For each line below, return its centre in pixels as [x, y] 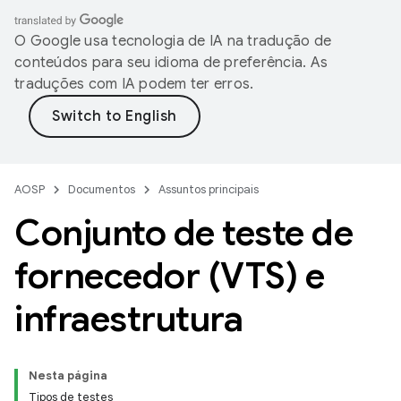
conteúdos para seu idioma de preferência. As [171, 63]
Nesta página [68, 375]
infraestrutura [128, 319]
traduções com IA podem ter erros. [134, 84]
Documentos [102, 189]
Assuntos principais [209, 189]
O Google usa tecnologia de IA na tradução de [173, 41]
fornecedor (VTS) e [169, 276]
